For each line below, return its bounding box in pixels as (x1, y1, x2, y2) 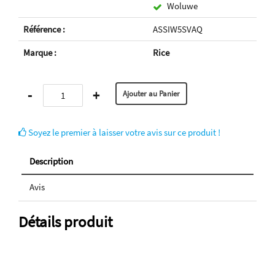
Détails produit (18, 212, 112, 232)
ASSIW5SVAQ (153, 23, 203, 36)
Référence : (23, 23, 65, 36)
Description (29, 155, 73, 168)
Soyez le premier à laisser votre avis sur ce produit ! (26, 126, 220, 139)
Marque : (23, 47, 56, 59)
